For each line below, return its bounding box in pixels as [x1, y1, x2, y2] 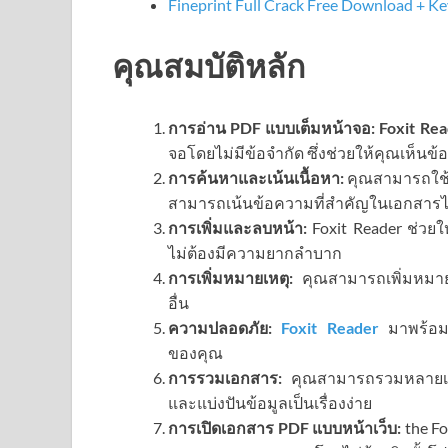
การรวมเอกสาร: [168, 368, 282, 388]
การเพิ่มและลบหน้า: [168, 218, 307, 238]
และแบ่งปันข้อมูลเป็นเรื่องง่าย [168, 393, 372, 413]
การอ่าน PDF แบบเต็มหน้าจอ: [168, 118, 376, 138]
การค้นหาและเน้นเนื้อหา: [168, 168, 344, 188]
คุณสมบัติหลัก [112, 46, 305, 86]
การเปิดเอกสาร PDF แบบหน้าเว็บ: [168, 418, 402, 438]
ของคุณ [168, 343, 223, 363]
